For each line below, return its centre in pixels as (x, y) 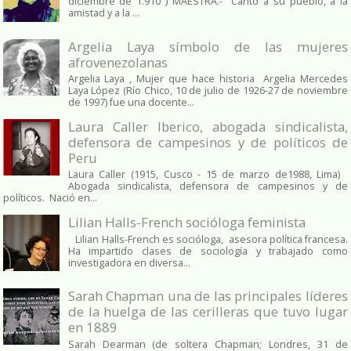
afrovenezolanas (118, 62)
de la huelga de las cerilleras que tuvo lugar (208, 312)
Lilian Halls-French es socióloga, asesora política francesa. (208, 239)
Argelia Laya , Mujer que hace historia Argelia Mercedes (208, 78)
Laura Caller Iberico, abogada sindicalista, (208, 126)
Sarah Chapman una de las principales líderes (208, 296)
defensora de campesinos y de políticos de (208, 142)
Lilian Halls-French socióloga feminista (186, 223)
